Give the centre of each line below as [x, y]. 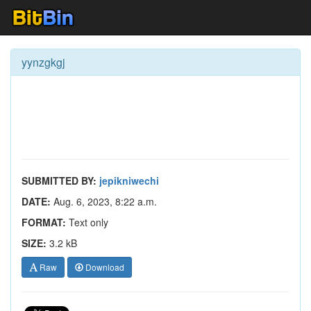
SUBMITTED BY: [59, 180]
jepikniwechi [129, 180]
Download [104, 267]
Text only [87, 222]
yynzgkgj [43, 62]
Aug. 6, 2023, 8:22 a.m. [104, 201]
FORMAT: [44, 222]
